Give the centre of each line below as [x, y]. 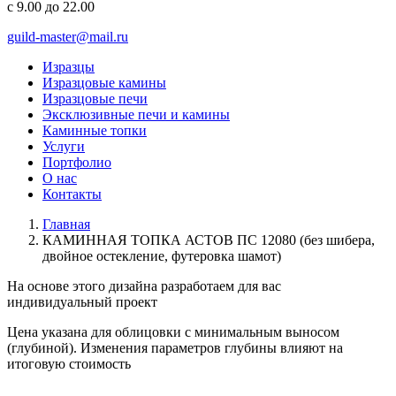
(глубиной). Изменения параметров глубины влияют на [175, 348]
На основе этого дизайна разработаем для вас [144, 286]
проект [135, 302]
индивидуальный [60, 302]
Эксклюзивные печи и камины [136, 114]
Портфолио [77, 162]
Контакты [72, 194]
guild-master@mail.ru [68, 37]
